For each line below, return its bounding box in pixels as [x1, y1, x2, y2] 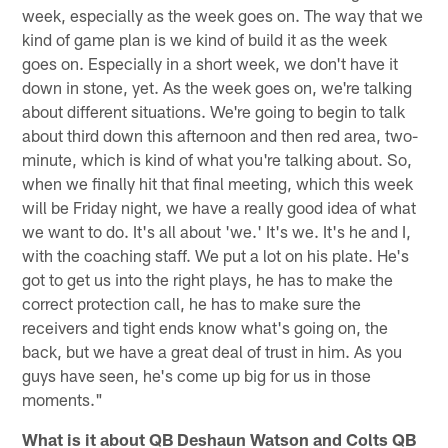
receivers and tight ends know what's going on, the [22, 316, 389, 337]
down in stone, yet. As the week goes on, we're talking [22, 76, 413, 97]
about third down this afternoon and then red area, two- [22, 124, 419, 145]
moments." [22, 388, 104, 409]
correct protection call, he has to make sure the [22, 292, 362, 313]
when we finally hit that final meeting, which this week [22, 172, 414, 193]
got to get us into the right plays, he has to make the [22, 268, 394, 289]
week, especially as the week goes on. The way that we [22, 4, 424, 25]
